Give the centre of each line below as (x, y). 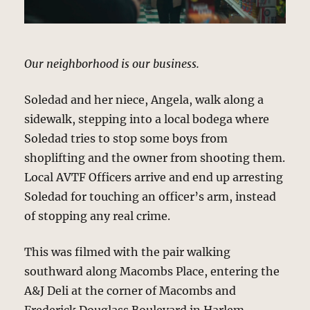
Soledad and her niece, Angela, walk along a (144, 100)
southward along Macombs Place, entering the (152, 272)
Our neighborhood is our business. (112, 64)
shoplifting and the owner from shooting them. (155, 158)
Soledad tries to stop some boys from (126, 139)
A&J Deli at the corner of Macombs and (130, 291)
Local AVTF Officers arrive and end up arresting (154, 177)
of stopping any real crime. (98, 216)
